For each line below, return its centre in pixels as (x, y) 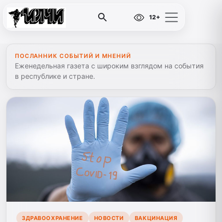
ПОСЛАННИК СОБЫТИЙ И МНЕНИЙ (73, 56)
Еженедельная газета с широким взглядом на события (109, 66)
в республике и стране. (55, 76)
